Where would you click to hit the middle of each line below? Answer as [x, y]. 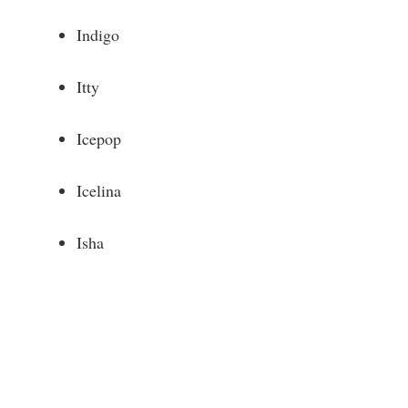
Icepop [99, 138]
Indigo [98, 34]
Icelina [99, 190]
